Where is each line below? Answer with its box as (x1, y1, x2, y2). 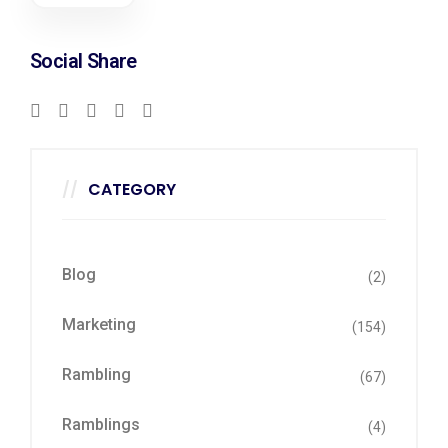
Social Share (30, 49, 137, 73)
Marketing (62, 315, 136, 334)
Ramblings (62, 415, 140, 434)
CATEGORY (88, 178, 176, 201)
